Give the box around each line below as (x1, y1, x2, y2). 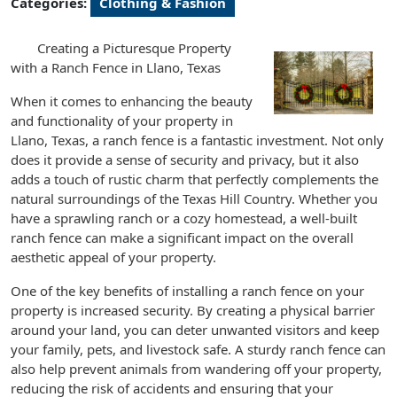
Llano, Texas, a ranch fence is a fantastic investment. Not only (11, 131, 384, 149)
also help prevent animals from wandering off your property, (11, 360, 382, 378)
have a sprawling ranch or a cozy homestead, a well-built (11, 209, 357, 227)
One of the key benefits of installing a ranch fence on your (11, 282, 364, 300)
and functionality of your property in (11, 112, 233, 129)
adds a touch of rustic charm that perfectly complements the (11, 170, 378, 188)
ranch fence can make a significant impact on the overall (11, 229, 354, 246)
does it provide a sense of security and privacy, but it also (11, 151, 359, 168)
